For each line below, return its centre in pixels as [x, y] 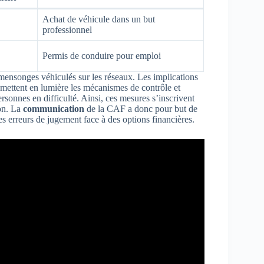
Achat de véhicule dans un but [99, 19]
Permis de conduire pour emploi [102, 55]
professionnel [67, 29]
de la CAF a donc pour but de [141, 108]
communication [54, 108]
